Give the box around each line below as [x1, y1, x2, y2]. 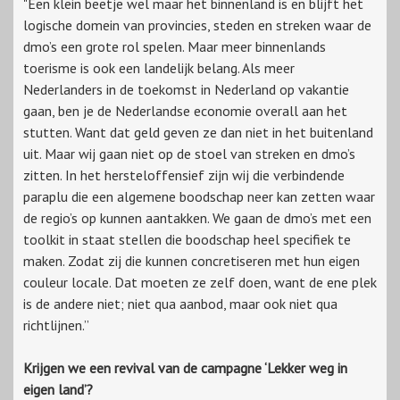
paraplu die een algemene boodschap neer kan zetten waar [23, 187, 375, 205]
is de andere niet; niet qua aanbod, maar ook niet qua [23, 294, 337, 312]
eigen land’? [23, 379, 93, 398]
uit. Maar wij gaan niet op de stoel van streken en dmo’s [23, 144, 355, 162]
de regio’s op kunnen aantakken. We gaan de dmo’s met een [23, 208, 371, 227]
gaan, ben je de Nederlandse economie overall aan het [23, 101, 347, 120]
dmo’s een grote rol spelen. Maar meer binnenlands [23, 37, 326, 55]
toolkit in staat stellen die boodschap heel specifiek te [23, 229, 351, 248]
